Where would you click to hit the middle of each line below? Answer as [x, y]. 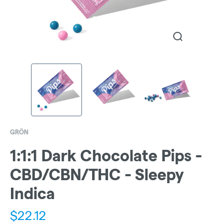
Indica [32, 194]
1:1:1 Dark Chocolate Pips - [106, 156]
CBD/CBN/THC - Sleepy [97, 175]
